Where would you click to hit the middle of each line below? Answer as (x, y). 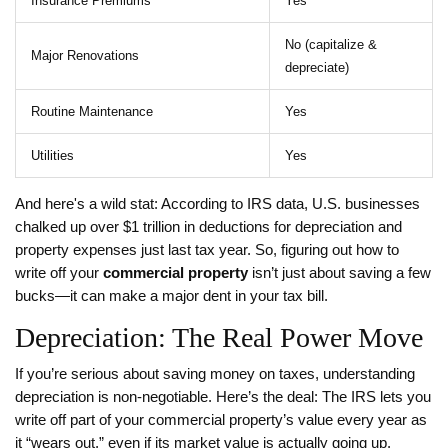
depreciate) (317, 68)
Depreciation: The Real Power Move (219, 338)
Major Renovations (85, 56)
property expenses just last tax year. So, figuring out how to (207, 250)
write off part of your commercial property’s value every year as (221, 420)
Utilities (52, 156)
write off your (59, 273)
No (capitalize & (331, 45)
